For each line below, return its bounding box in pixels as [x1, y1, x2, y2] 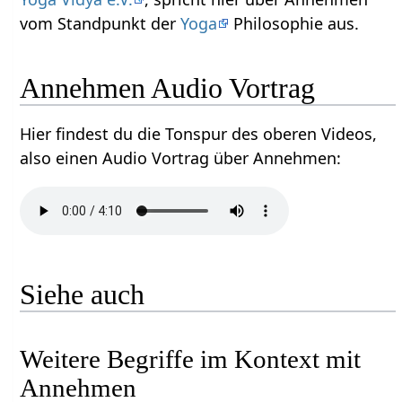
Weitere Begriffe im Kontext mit [20, 344, 362, 373]
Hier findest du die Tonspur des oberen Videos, [20, 123, 378, 145]
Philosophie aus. [229, 12, 360, 34]
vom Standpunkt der [20, 12, 181, 34]
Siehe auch [20, 277, 145, 310]
